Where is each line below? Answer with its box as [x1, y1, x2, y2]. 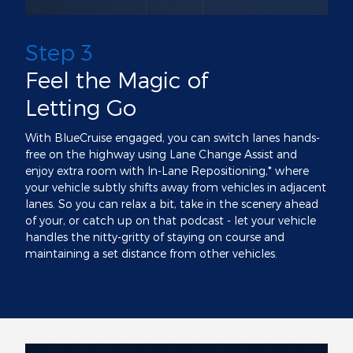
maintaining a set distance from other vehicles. [25, 246, 277, 260]
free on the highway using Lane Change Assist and [25, 147, 297, 161]
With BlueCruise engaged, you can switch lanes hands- [25, 130, 320, 144]
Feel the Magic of [25, 66, 208, 93]
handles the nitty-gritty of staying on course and [25, 229, 284, 243]
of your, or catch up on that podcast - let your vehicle [25, 213, 316, 227]
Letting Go [25, 94, 136, 121]
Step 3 [25, 39, 93, 65]
